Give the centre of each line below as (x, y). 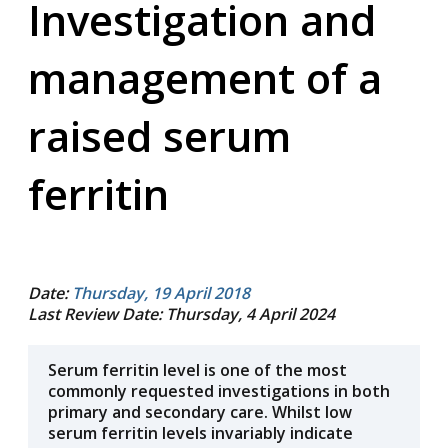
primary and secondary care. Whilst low (200, 412)
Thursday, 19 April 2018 (161, 293)
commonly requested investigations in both (219, 391)
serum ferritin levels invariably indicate (200, 433)
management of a (205, 77)
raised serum (159, 135)
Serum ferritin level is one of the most (197, 370)
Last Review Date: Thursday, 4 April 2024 (181, 314)
